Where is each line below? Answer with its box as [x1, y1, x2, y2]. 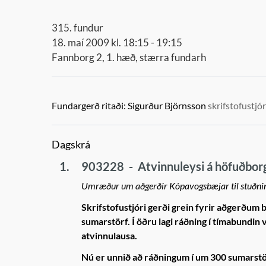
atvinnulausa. [81, 230, 137, 241]
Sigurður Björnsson [128, 100, 206, 111]
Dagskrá [52, 138, 90, 151]
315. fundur [52, 21, 103, 34]
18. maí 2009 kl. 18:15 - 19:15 [52, 36, 182, 49]
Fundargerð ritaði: [52, 100, 126, 111]
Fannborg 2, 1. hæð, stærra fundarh [52, 51, 206, 64]
